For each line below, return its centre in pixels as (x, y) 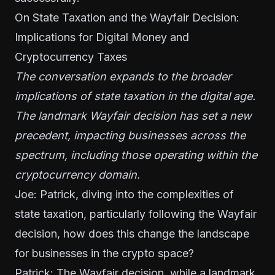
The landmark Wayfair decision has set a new (133, 116)
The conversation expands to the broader (123, 76)
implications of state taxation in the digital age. (135, 96)
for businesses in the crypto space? (104, 253)
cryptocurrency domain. (77, 175)
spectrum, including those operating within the (136, 155)
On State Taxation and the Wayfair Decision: (127, 17)
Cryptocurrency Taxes (71, 57)
